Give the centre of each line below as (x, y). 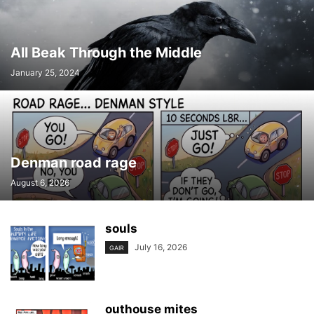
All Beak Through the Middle (106, 53)
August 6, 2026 (40, 183)
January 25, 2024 (45, 73)
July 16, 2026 (161, 247)
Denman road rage (74, 163)
